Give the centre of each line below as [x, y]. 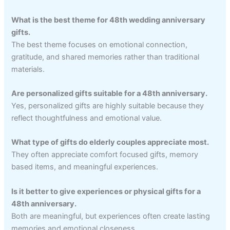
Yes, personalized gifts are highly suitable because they [108, 106]
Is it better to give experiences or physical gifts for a [106, 191]
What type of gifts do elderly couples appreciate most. [110, 142]
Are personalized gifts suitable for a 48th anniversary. [110, 93]
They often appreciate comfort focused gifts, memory [105, 155]
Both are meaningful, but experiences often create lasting [111, 216]
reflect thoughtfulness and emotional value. [87, 118]
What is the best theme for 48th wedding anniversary [109, 20]
